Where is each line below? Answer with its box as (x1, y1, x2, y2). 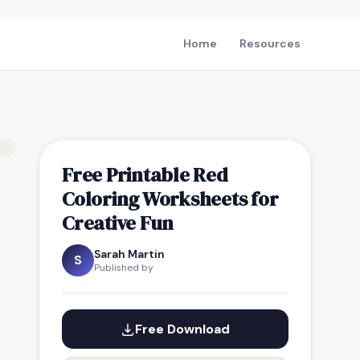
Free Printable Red (62, 161, 228, 188)
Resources (239, 36, 301, 51)
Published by (94, 261, 153, 274)
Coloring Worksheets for (62, 185, 279, 212)
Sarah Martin (94, 247, 165, 261)
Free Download (135, 321, 230, 337)
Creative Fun (62, 209, 174, 236)
